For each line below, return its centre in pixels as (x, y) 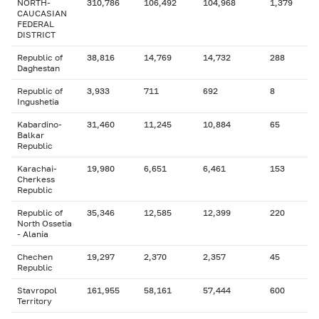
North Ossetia (45, 223)
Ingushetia (38, 101)
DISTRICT (36, 35)
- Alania (33, 234)
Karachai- (37, 168)
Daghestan (38, 68)
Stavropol (37, 290)
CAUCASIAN (42, 13)
